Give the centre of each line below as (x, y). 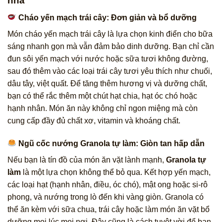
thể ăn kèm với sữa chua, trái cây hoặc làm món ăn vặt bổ (109, 209)
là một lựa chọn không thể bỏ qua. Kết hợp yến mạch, (116, 172)
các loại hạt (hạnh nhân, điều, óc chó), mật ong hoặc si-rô (108, 184)
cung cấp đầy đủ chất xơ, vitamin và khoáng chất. (94, 120)
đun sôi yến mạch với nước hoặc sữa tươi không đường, (108, 58)
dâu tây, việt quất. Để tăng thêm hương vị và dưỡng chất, (107, 83)
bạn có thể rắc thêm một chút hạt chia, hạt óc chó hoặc (102, 96)
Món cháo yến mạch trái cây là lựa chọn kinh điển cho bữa (110, 34)
